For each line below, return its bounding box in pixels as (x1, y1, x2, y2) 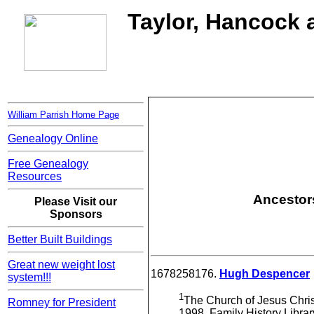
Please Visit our (34, 196, 117, 208)
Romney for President (8, 296, 116, 309)
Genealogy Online (8, 132, 98, 145)
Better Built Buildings (8, 233, 112, 246)
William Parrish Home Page (8, 109, 119, 121)
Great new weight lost (8, 259, 115, 271)
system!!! (8, 271, 51, 284)
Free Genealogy (8, 158, 88, 170)
